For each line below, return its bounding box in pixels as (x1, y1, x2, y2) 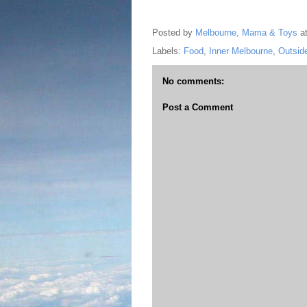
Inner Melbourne (209, 46, 273, 56)
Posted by (152, 27, 195, 38)
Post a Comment (162, 101, 233, 112)
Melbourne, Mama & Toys (195, 27, 297, 38)
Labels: (152, 46, 184, 56)
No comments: (162, 76, 224, 86)
